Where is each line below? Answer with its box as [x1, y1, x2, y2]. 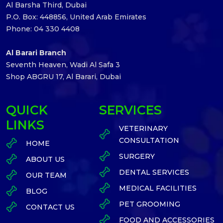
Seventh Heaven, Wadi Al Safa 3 [6, 60, 120, 69]
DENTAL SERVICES [118, 167, 189, 177]
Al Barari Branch [6, 48, 66, 57]
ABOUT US [26, 154, 65, 164]
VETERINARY [118, 123, 168, 133]
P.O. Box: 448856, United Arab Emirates [6, 12, 146, 21]
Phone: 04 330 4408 [6, 24, 80, 33]
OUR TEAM [26, 170, 67, 180]
